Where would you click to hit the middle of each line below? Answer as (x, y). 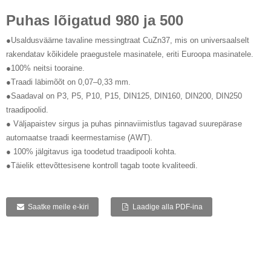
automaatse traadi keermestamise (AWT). (79, 137)
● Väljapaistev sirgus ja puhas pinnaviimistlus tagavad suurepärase (124, 123)
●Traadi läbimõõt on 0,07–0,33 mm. (68, 82)
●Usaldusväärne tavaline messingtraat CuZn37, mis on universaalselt (128, 40)
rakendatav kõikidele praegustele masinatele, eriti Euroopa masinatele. (130, 54)
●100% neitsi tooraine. (45, 68)
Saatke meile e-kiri (58, 207)
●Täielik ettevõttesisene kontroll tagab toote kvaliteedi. (102, 165)
